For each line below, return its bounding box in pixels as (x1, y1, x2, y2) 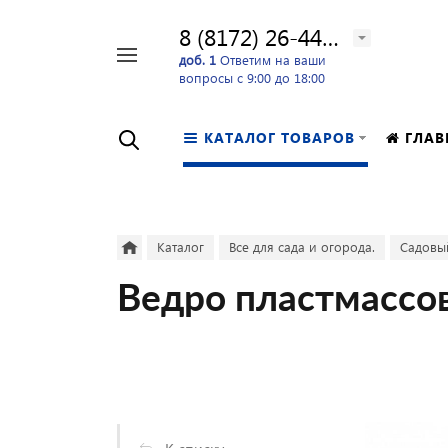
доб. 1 (179, 50, 216, 68)
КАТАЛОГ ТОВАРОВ (204, 128, 355, 147)
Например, (15, 50, 84, 69)
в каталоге (69, 77, 141, 97)
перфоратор (15, 69, 93, 88)
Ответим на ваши (216, 50, 326, 68)
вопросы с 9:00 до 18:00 (179, 68, 325, 86)
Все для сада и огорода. (229, 238, 375, 255)
